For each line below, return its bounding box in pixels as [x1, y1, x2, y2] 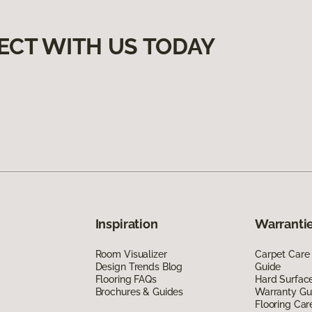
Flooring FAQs [95, 273, 157, 285]
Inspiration [95, 216, 158, 231]
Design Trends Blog [95, 260, 183, 272]
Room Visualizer [95, 248, 167, 260]
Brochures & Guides [95, 286, 184, 297]
